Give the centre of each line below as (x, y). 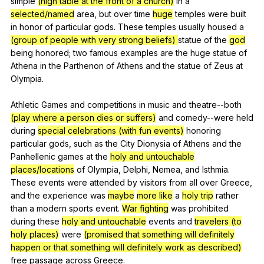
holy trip (198, 195)
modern (52, 208)
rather (227, 195)
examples (139, 52)
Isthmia (215, 169)
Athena (24, 65)
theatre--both (215, 104)
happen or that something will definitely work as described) (126, 247)
